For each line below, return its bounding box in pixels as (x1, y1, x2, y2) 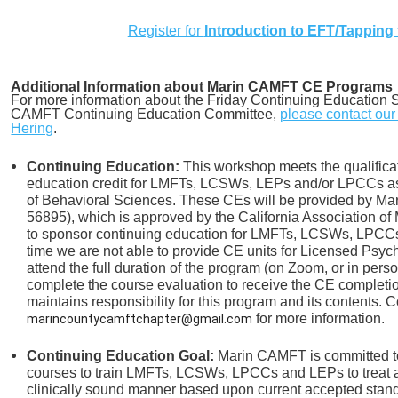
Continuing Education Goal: (27, 347, 215, 363)
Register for (127, 22, 204, 38)
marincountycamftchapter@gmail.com (27, 312, 253, 327)
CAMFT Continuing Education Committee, (11, 106, 281, 122)
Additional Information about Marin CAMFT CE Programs (11, 78, 394, 94)
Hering (11, 120, 54, 136)
